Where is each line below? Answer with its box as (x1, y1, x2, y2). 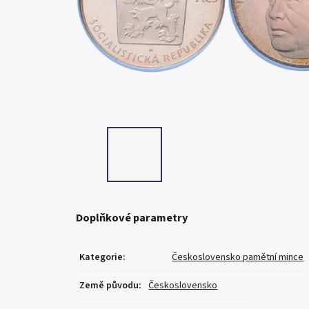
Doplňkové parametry (76, 210, 189, 227)
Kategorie (79, 250, 123, 265)
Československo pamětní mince (172, 250, 304, 265)
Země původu (79, 279, 139, 293)
